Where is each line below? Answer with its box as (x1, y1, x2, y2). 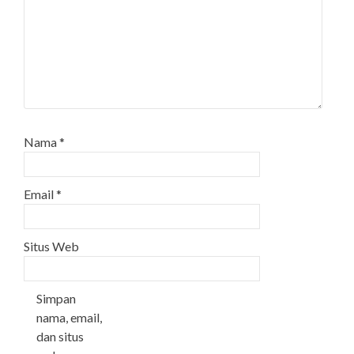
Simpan (36, 291, 76, 307)
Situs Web (24, 239, 79, 254)
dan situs (36, 329, 84, 345)
